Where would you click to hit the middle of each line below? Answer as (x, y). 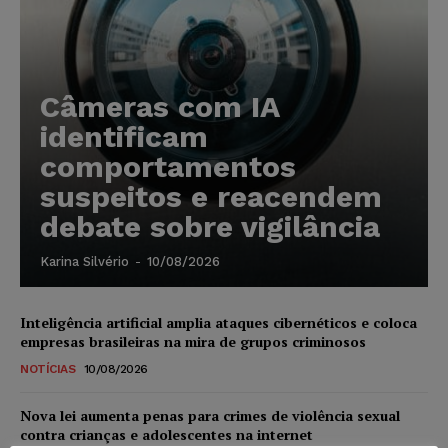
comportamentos (168, 167)
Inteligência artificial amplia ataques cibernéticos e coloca (218, 323)
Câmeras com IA (160, 107)
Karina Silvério (84, 262)
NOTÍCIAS (47, 369)
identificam (124, 137)
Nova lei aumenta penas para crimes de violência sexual (210, 416)
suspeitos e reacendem (211, 197)
